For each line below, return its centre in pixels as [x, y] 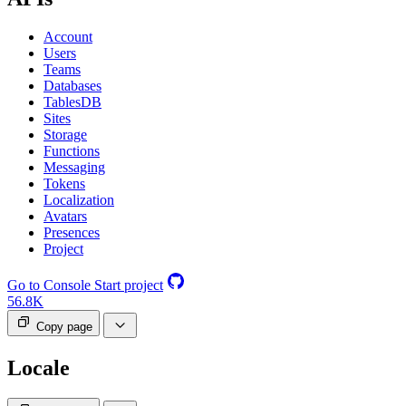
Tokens [64, 183]
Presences [72, 232]
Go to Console [49, 285]
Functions [72, 150]
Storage [65, 134]
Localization [79, 199]
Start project [129, 285]
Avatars [65, 216]
